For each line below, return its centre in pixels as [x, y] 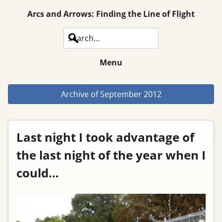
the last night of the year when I [111, 155]
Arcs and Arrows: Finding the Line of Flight [111, 14]
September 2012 [131, 94]
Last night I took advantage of [105, 137]
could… [38, 173]
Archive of [80, 94]
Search [76, 38]
